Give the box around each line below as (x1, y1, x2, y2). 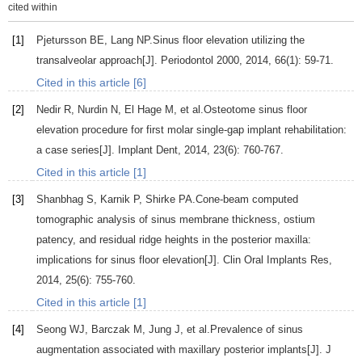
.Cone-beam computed (192, 193, 298, 206)
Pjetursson (36, 34, 86, 47)
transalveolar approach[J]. (36, 54, 161, 67)
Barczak (91, 323, 130, 336)
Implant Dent (118, 144, 178, 157)
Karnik (100, 193, 130, 206)
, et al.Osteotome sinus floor (174, 103, 307, 116)
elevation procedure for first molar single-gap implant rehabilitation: (36, 124, 347, 137)
